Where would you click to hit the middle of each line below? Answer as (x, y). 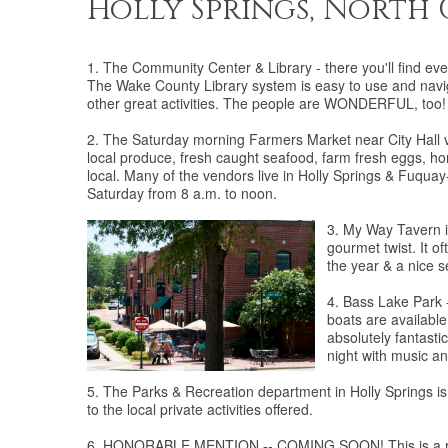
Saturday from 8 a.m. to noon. (182, 193)
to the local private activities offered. (200, 409)
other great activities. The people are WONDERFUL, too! (266, 103)
